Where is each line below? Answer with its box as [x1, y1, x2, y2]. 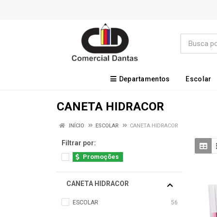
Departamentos [119, 75, 170, 83]
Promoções [83, 153, 119, 160]
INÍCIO [67, 123, 84, 129]
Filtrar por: [62, 139, 96, 147]
